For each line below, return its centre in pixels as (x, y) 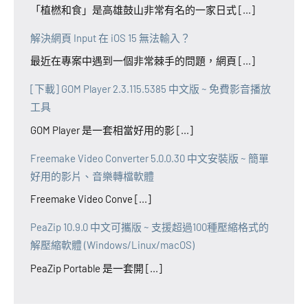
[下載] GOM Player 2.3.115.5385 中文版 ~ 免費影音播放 (151, 89)
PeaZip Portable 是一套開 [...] (96, 268)
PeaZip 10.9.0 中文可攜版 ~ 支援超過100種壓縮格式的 (150, 227)
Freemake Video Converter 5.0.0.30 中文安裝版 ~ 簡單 (150, 158)
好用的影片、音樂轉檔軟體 (92, 176)
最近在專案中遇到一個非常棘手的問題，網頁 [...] (143, 61)
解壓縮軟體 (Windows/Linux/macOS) (112, 245)
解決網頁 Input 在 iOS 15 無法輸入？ (110, 37)
